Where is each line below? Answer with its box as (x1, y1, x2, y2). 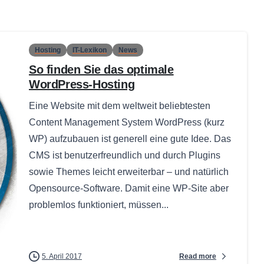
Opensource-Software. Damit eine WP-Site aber (29, 183, 229, 194)
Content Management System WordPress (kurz (29, 117, 225, 128)
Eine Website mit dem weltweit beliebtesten (29, 101, 210, 111)
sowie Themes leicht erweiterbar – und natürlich (29, 167, 229, 177)
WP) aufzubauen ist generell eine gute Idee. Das (29, 134, 231, 144)
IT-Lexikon (72, 46, 107, 55)
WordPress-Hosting (29, 78, 135, 91)
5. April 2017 (42, 252, 82, 261)
